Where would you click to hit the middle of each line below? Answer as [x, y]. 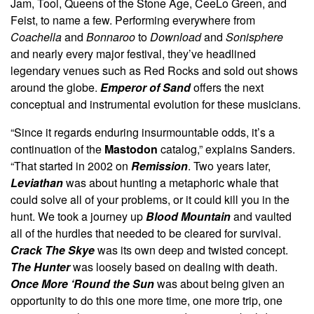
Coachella [37, 36]
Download [177, 36]
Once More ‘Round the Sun [84, 283]
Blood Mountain [190, 216]
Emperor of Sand [147, 87]
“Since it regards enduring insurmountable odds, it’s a [143, 132]
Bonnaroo [112, 36]
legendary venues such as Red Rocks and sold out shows [154, 70]
